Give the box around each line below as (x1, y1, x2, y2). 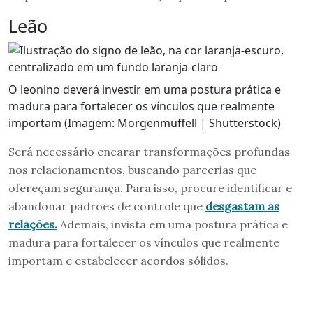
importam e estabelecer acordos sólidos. (8, 253, 228, 268)
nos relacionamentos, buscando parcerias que (8, 162, 256, 177)
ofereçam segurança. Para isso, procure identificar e (8, 180, 292, 195)
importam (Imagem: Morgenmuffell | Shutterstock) (8, 115, 281, 131)
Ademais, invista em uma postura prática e (57, 217, 288, 231)
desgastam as (205, 198, 279, 213)
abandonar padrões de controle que (8, 198, 205, 213)
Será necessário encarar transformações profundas (8, 144, 290, 159)
